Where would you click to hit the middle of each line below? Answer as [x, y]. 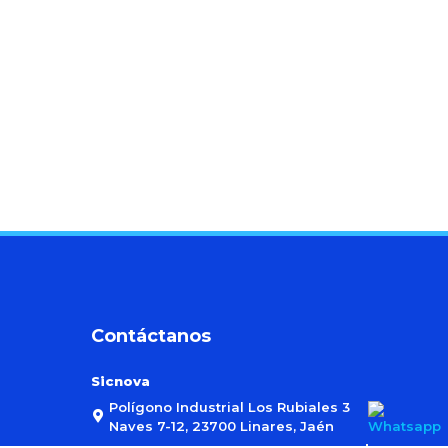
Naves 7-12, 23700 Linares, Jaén [222, 425]
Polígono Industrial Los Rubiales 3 [230, 406]
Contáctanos [151, 335]
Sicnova [120, 380]
